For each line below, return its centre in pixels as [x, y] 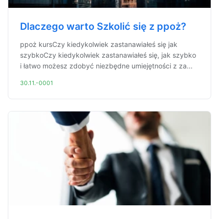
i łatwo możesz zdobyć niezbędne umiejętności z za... [106, 66]
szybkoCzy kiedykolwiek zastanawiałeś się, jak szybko [108, 55]
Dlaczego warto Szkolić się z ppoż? [103, 26]
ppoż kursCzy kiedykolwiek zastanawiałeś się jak [99, 44]
